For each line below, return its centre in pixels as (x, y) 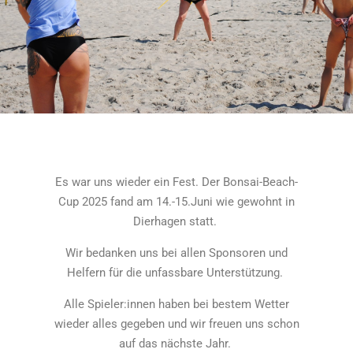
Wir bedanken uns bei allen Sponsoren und (176, 253)
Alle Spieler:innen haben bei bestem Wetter (176, 304)
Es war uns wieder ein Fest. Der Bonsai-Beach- (176, 182)
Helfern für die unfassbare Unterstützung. (176, 273)
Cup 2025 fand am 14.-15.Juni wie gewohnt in (176, 202)
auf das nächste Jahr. (176, 344)
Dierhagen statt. (176, 221)
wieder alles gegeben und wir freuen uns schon (176, 324)
